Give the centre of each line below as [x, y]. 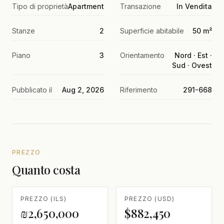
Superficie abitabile [152, 31]
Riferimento [139, 90]
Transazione [140, 6]
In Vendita [194, 6]
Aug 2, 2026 [83, 90]
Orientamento [142, 55]
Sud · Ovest [192, 65]
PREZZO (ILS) [44, 199]
